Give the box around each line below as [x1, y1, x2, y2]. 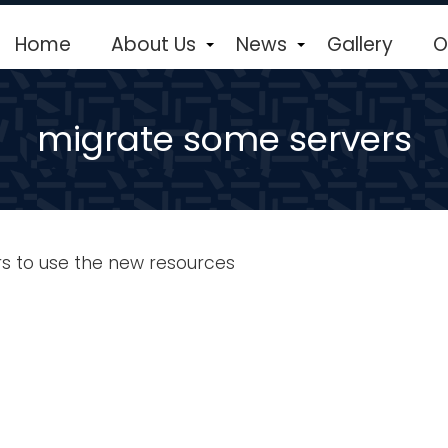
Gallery [327, 31, 393, 58]
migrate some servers [36, 115, 412, 163]
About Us [111, 31, 196, 58]
